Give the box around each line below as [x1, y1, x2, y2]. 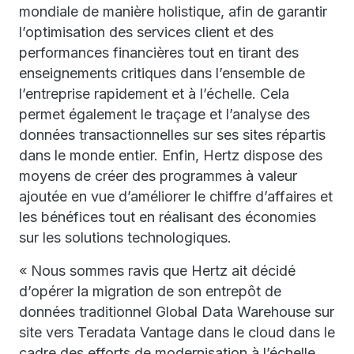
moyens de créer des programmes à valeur [19, 168, 297, 184]
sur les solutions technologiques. [19, 229, 232, 246]
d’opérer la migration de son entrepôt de [19, 283, 281, 299]
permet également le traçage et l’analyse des [19, 106, 310, 122]
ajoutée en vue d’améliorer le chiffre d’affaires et [19, 188, 333, 205]
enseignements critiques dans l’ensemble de [19, 65, 305, 81]
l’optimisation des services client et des [19, 24, 273, 40]
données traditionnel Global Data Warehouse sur [19, 303, 334, 320]
